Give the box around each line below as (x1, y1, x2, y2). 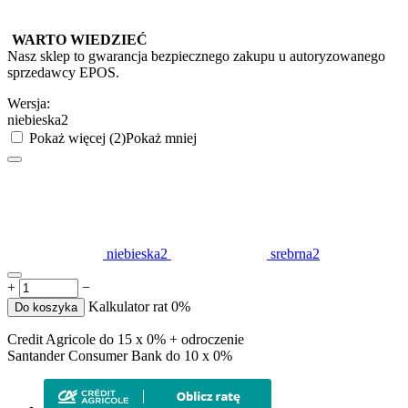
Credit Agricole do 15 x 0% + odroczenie (7, 331, 244, 347)
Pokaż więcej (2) (29, 129, 126, 146)
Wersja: (7, 95, 50, 111)
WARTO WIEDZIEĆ (12, 31, 148, 47)
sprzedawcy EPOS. (7, 64, 119, 80)
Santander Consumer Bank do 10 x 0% (7, 347, 232, 363)
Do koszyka (15, 300, 77, 314)
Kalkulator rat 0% (88, 298, 190, 314)
